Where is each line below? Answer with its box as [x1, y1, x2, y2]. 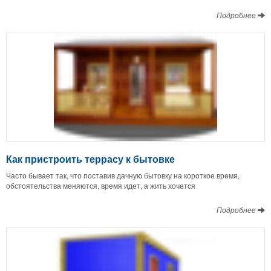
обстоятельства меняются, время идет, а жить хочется [6, 180, 195, 191]
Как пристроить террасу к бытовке [6, 151, 175, 166]
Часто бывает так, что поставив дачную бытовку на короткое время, [6, 169, 240, 180]
